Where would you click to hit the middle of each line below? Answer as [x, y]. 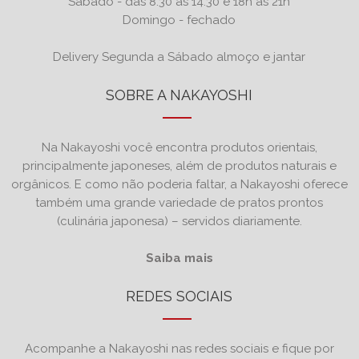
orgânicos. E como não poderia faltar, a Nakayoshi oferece [179, 184]
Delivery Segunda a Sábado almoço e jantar [179, 56]
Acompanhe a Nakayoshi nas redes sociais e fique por [179, 348]
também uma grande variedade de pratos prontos [179, 202]
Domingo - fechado [179, 20]
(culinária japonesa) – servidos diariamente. [179, 221]
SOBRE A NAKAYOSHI [179, 95]
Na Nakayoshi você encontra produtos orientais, [179, 147]
